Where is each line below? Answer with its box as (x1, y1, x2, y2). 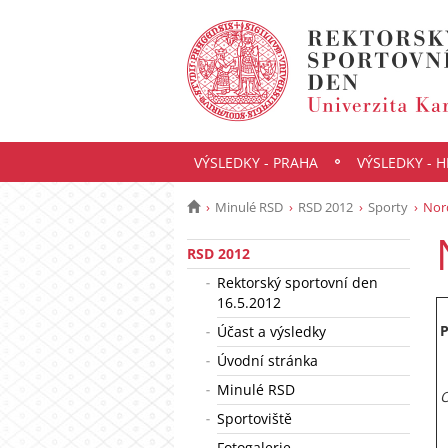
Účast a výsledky (217, 322, 326, 341)
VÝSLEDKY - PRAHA (193, 153, 318, 172)
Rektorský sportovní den (217, 273, 378, 292)
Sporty (368, 198, 408, 216)
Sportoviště (217, 409, 292, 428)
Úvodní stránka (217, 351, 318, 370)
